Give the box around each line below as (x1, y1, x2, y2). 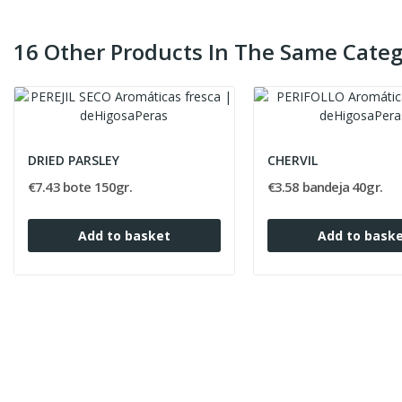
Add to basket (77, 227, 170, 244)
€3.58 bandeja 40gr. (267, 178, 382, 196)
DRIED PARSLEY (27, 152, 119, 169)
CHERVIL (267, 152, 318, 169)
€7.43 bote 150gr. (27, 178, 132, 196)
